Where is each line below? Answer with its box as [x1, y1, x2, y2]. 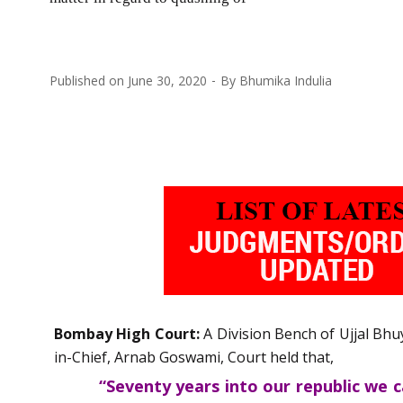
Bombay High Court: [54, 323, 204, 344]
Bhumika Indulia [239, 71, 332, 89]
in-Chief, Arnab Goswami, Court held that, [54, 346, 334, 367]
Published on [49, 71, 128, 89]
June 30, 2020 [128, 71, 207, 89]
